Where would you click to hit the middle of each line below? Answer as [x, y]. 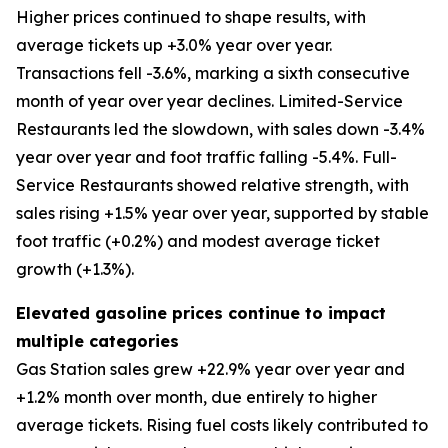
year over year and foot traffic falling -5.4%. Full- [206, 157]
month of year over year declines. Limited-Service [209, 101]
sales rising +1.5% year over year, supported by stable [222, 213]
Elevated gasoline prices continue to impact [201, 313]
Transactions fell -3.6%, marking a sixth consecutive [213, 73]
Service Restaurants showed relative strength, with [212, 185]
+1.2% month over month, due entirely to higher [196, 397]
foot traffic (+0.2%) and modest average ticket [198, 241]
